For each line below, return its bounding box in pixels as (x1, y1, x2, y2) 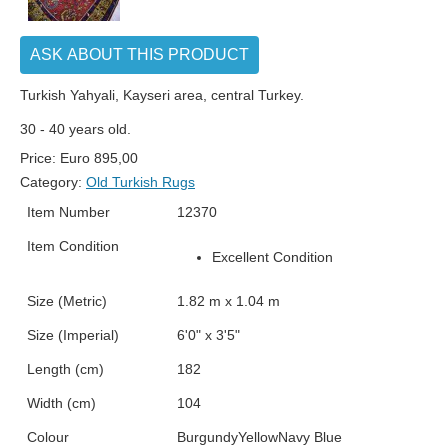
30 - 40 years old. (20, 121, 131, 138)
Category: (20, 174, 86, 191)
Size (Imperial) (27, 327, 119, 344)
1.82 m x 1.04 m (177, 293, 280, 310)
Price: (20, 150, 60, 167)
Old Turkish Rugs (86, 174, 195, 191)
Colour (27, 429, 69, 446)
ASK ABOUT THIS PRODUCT (30, 46, 249, 64)
